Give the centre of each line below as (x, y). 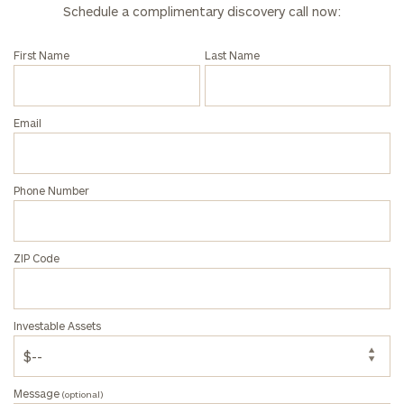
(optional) (81, 394)
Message (37, 393)
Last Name (232, 55)
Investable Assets (57, 325)
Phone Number (51, 190)
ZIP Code (37, 257)
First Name (41, 55)
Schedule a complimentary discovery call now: (202, 11)
